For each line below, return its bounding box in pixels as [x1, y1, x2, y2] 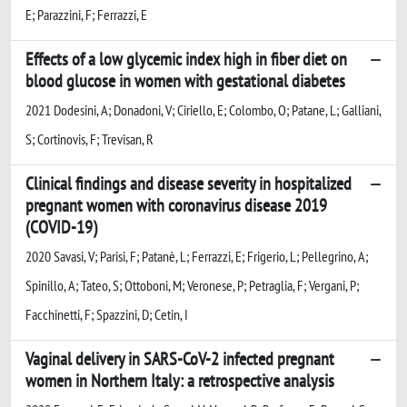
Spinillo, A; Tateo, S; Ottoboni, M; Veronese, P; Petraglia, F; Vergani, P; [25, 275, 359, 294]
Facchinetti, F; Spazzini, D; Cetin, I [25, 304, 188, 323]
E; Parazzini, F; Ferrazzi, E [25, 5, 147, 24]
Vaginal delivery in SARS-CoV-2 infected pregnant [25, 346, 334, 371]
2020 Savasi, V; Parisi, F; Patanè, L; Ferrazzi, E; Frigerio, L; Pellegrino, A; [25, 246, 368, 265]
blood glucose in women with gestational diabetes [25, 68, 345, 93]
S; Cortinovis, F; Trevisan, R [25, 129, 154, 148]
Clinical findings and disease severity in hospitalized [25, 171, 352, 195]
